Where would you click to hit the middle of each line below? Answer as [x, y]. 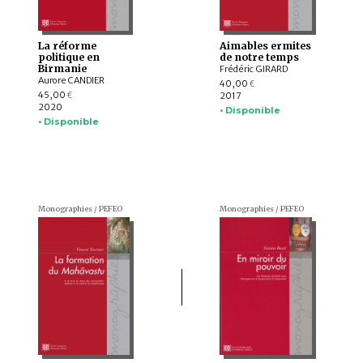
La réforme [67, 46]
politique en [68, 58]
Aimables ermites [265, 46]
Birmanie [62, 69]
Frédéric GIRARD [253, 69]
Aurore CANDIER [71, 81]
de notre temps [259, 58]
